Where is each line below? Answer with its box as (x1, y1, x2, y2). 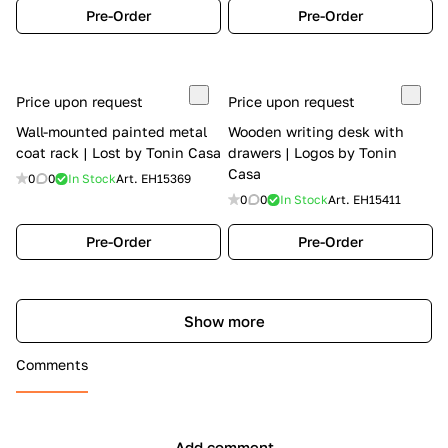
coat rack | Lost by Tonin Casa (16, 144, 221, 161)
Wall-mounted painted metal (16, 123, 207, 140)
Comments (16, 356, 88, 373)
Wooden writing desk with (228, 123, 404, 140)
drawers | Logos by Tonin (228, 144, 397, 161)
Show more (183, 311, 265, 330)
